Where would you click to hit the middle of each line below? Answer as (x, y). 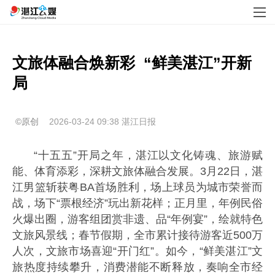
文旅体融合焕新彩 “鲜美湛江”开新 (132, 63)
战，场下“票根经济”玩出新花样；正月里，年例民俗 (137, 203)
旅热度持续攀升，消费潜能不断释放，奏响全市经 (137, 267)
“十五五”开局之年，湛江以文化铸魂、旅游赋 (148, 155)
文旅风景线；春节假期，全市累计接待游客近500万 (137, 235)
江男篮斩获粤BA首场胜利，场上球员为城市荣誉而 (137, 187)
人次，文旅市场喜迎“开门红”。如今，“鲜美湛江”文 (137, 251)
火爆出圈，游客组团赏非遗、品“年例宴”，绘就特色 (137, 219)
